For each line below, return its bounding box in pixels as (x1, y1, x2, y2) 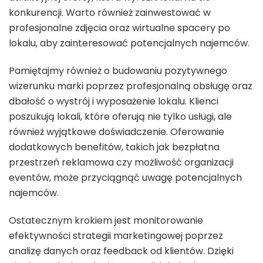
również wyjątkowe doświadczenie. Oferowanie (9, 124, 224, 139)
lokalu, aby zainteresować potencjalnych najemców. (9, 36, 249, 50)
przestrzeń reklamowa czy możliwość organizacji (9, 155, 234, 169)
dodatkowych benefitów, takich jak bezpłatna (9, 140, 220, 154)
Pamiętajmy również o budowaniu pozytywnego (9, 63, 227, 77)
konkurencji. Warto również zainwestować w (9, 5, 211, 19)
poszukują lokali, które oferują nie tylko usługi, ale (9, 109, 232, 123)
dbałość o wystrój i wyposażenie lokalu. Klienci (9, 94, 218, 108)
